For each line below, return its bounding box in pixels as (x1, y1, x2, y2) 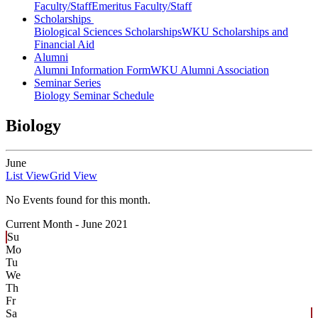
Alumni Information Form (34, 64, 150, 77)
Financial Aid (34, 38, 94, 51)
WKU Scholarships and (182, 26, 288, 38)
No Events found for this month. (6, 194, 150, 207)
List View (6, 170, 50, 182)
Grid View (50, 170, 97, 182)
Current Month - (6, 218, 82, 231)
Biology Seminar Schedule (34, 89, 154, 102)
